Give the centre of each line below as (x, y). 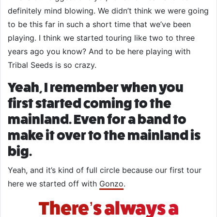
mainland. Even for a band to (97, 119)
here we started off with (54, 184)
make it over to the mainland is (104, 135)
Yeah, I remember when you (96, 87)
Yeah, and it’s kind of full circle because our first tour (105, 170)
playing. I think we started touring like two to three (101, 38)
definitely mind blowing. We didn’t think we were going (108, 11)
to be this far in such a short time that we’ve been (99, 24)
